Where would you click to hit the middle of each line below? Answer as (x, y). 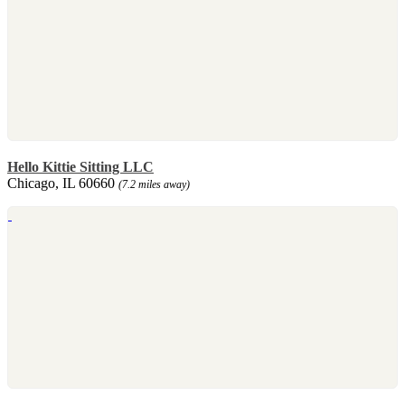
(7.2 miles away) (154, 184)
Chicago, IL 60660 (63, 183)
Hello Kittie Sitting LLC (80, 166)
